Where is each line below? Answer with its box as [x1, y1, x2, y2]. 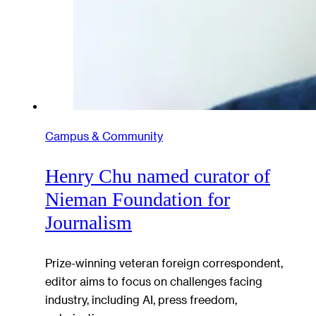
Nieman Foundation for [45, 188, 230, 211]
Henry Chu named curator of [45, 165, 270, 188]
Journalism [45, 212, 132, 234]
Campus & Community [45, 128, 163, 142]
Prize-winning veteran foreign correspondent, [45, 255, 283, 269]
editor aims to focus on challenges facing [45, 274, 262, 288]
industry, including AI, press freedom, [45, 292, 237, 306]
